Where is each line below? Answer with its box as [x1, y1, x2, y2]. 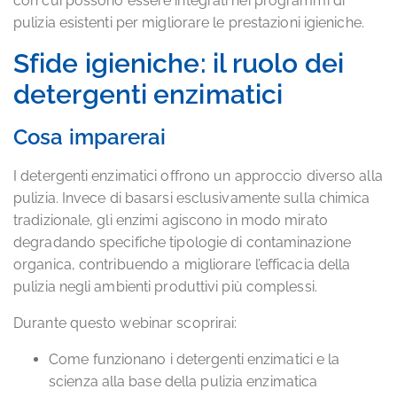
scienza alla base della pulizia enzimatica [49, 373, 318, 390]
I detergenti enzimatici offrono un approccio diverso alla [13, 167, 383, 184]
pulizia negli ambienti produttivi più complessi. [13, 278, 317, 295]
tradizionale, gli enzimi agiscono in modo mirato [13, 212, 328, 229]
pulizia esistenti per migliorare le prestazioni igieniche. [13, 14, 364, 31]
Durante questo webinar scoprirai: [13, 315, 237, 331]
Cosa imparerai [13, 124, 167, 150]
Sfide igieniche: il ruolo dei [13, 48, 344, 79]
